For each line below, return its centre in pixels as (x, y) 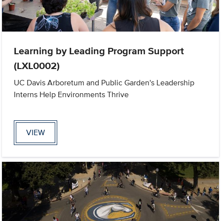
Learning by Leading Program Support (99, 51)
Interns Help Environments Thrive (72, 95)
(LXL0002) (37, 66)
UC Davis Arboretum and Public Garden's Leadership (104, 83)
